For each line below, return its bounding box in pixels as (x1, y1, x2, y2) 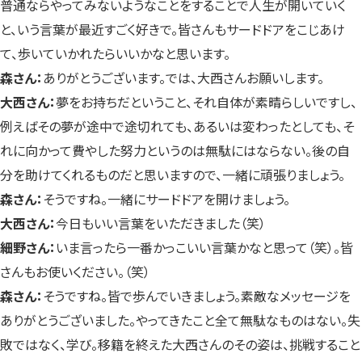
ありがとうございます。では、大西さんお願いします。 (43, 68, 324, 88)
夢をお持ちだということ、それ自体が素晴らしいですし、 (56, 92, 357, 112)
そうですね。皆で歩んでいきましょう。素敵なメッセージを (43, 286, 351, 306)
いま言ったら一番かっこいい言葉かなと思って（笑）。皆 (56, 238, 353, 258)
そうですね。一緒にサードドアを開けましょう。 (43, 189, 290, 209)
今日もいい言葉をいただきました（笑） (56, 213, 266, 234)
